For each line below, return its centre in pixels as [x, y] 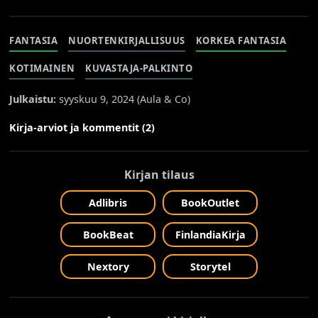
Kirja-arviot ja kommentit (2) [82, 127]
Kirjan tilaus [159, 174]
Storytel [210, 266]
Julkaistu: [33, 99]
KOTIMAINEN [42, 68]
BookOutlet [210, 202]
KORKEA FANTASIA [241, 40]
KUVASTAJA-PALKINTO [139, 68]
